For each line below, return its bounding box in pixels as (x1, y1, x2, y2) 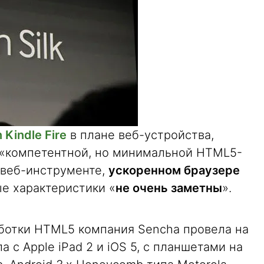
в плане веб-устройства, (67, 128, 214, 142)
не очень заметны (115, 181, 222, 195)
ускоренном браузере (108, 163, 240, 177)
